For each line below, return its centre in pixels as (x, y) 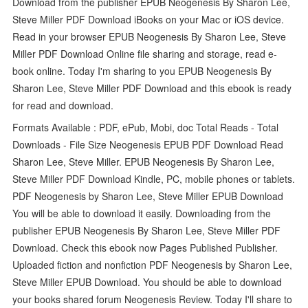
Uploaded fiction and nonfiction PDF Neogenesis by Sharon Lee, (153, 264)
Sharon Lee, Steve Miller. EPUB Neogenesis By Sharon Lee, (144, 161)
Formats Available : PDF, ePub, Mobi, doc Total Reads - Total (146, 127)
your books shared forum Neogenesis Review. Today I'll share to (153, 299)
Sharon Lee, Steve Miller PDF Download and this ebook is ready (152, 88)
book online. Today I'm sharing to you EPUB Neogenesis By (142, 70)
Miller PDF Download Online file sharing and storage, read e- (145, 53)
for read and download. (63, 105)
